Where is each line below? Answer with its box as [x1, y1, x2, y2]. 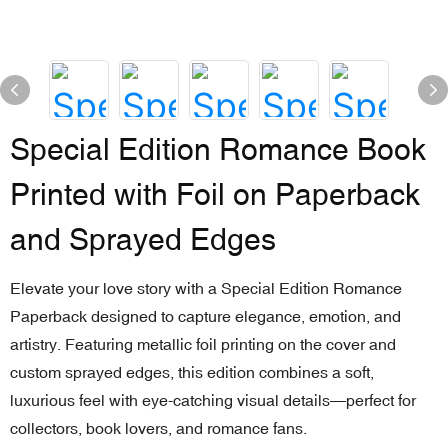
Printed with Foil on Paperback [10, 177, 420, 212]
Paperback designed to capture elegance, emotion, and [10, 307, 401, 325]
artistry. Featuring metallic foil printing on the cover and [10, 335, 396, 353]
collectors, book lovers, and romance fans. [10, 419, 307, 437]
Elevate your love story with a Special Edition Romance [10, 279, 402, 297]
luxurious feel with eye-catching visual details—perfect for [10, 391, 416, 409]
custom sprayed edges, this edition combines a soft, [10, 363, 374, 381]
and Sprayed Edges [10, 222, 276, 257]
